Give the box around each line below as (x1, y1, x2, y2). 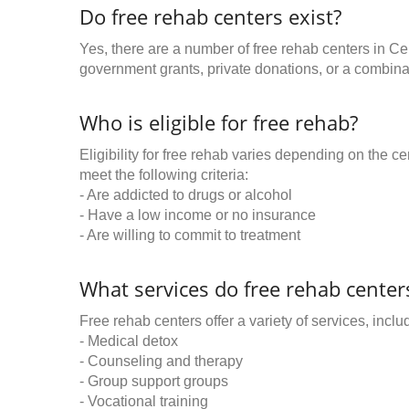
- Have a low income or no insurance (79, 207, 316, 223)
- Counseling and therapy (79, 353, 243, 369)
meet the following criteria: (79, 167, 248, 183)
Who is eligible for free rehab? (79, 109, 358, 136)
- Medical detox (79, 333, 178, 349)
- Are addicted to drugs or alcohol (79, 187, 292, 203)
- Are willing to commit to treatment (79, 227, 300, 243)
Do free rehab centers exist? (79, 3, 341, 30)
